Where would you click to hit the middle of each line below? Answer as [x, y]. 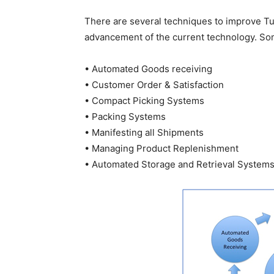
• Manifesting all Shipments [144, 133]
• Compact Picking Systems [144, 101]
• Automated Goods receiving [148, 69]
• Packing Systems [125, 117]
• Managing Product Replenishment [161, 149]
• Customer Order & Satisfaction [154, 85]
